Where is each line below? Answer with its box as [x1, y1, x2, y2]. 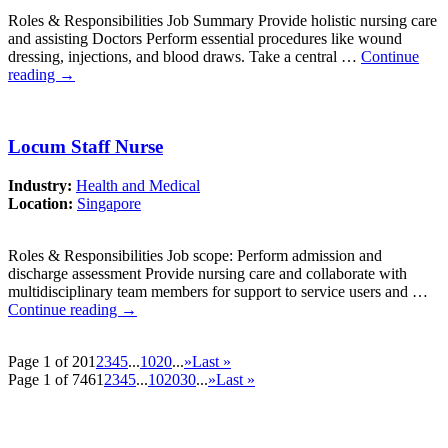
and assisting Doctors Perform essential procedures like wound [8, 29, 402, 47]
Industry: [8, 177, 76, 195]
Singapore [77, 195, 141, 213]
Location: [8, 195, 77, 213]
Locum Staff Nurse [8, 136, 163, 158]
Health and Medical [76, 177, 200, 195]
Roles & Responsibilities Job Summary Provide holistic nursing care [8, 11, 437, 29]
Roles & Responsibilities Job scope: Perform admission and [8, 247, 382, 265]
